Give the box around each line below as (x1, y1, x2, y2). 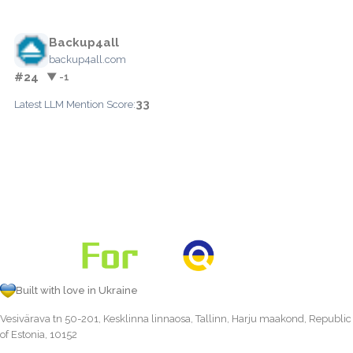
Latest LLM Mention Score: (14, 98, 136, 110)
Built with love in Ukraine (16, 284, 138, 296)
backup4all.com (49, 53, 126, 65)
